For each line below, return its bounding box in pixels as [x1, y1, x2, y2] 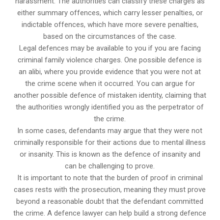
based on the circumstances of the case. [43, 32, 177, 41]
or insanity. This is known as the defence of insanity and [19, 150, 200, 159]
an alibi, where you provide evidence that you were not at [19, 67, 201, 77]
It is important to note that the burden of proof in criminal [17, 173, 203, 183]
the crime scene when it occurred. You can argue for [25, 79, 195, 88]
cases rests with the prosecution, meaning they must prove [14, 185, 206, 194]
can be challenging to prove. [65, 162, 155, 171]
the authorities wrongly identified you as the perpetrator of [16, 103, 204, 112]
